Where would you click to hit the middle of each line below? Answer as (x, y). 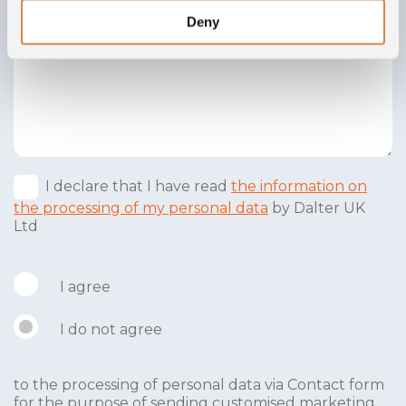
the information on (299, 187)
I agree (85, 286)
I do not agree (111, 330)
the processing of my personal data (141, 208)
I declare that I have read (138, 187)
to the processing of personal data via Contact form (199, 385)
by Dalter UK (317, 208)
